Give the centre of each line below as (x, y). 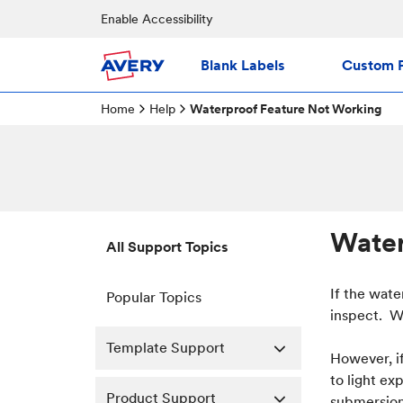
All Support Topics (167, 247)
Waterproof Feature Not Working (286, 109)
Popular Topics (154, 297)
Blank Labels (243, 65)
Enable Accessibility (157, 19)
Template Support (166, 348)
